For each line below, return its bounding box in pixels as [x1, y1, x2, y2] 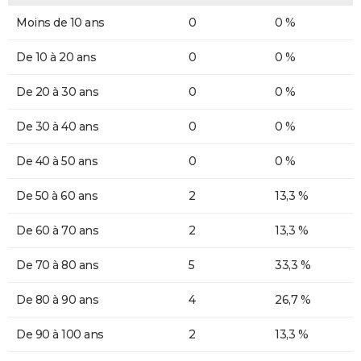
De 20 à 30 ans [16, 85, 98, 100]
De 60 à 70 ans [16, 223, 98, 239]
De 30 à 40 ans [16, 119, 98, 135]
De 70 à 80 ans [16, 258, 98, 273]
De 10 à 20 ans [16, 50, 96, 65]
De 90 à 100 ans [16, 327, 104, 342]
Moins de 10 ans [16, 15, 105, 31]
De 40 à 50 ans [16, 154, 98, 169]
